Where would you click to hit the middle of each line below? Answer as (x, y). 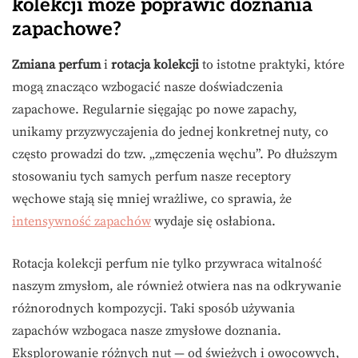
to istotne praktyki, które (272, 65)
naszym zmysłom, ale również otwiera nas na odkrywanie (177, 286)
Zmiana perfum (56, 65)
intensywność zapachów (82, 222)
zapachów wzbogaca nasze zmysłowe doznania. (147, 331)
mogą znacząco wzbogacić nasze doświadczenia (147, 88)
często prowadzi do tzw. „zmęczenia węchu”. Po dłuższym (175, 155)
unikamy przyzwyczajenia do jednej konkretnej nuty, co (170, 132)
